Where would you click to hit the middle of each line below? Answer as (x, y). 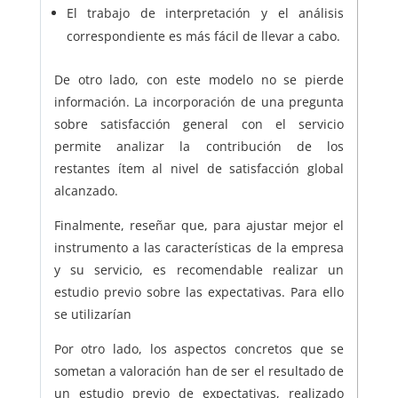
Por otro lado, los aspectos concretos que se (199, 348)
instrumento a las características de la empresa (199, 247)
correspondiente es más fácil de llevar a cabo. (203, 36)
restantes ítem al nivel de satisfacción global (199, 168)
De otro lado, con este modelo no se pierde (199, 79)
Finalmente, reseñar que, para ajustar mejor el (199, 225)
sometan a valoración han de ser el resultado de (199, 370)
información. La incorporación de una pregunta (199, 101)
